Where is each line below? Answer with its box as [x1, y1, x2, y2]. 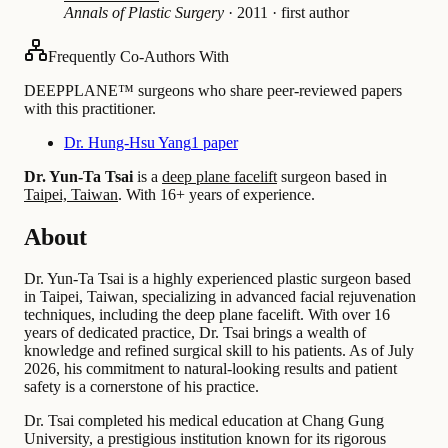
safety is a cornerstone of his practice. [24, 378, 259, 396]
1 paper [191, 133, 238, 151]
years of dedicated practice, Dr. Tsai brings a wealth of [24, 324, 366, 342]
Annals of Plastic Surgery [64, 3, 224, 21]
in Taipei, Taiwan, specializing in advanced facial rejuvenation [24, 288, 416, 306]
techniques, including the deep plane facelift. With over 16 [24, 306, 390, 324]
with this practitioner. [24, 99, 156, 117]
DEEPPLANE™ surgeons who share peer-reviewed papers [24, 81, 402, 99]
